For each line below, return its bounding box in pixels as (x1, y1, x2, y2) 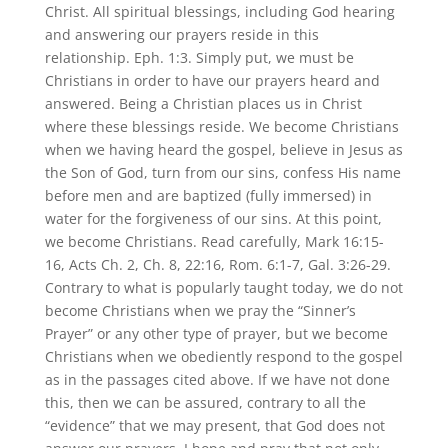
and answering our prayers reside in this (44, 24, 319, 44)
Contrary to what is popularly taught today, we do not (44, 277, 403, 297)
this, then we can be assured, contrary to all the (44, 392, 366, 412)
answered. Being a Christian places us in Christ (44, 93, 362, 113)
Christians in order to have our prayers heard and (44, 70, 380, 90)
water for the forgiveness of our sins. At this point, (44, 208, 382, 228)
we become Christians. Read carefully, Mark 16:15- (44, 231, 384, 251)
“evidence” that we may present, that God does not (44, 415, 385, 435)
